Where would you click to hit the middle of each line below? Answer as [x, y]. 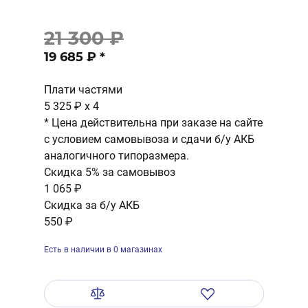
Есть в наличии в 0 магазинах [103, 250]
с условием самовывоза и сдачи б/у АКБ [149, 139]
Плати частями [83, 90]
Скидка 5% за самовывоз [110, 172]
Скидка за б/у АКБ [92, 205]
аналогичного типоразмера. [117, 156]
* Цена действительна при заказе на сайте [153, 123]
